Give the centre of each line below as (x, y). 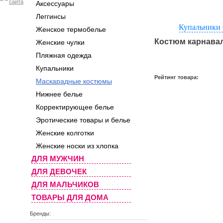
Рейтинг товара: (177, 77)
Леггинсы (51, 16)
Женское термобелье (71, 29)
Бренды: (40, 214)
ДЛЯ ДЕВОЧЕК (59, 171)
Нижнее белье (59, 94)
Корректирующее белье (75, 107)
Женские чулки (60, 42)
